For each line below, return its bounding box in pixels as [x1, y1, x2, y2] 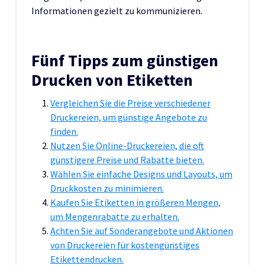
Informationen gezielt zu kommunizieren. [31, 4, 202, 17]
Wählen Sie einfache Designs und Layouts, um [50, 167, 232, 180]
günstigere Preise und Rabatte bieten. [50, 153, 204, 166]
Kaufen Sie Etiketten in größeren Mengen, [50, 196, 221, 208]
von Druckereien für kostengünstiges [50, 238, 199, 251]
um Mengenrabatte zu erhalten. [50, 210, 179, 222]
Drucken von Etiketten [31, 69, 193, 91]
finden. [50, 125, 78, 137]
